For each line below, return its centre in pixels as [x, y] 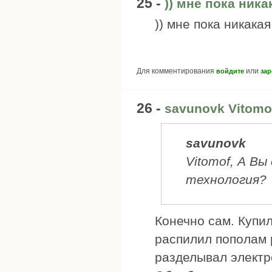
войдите [230, 71]
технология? [226, 180]
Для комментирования [176, 71]
